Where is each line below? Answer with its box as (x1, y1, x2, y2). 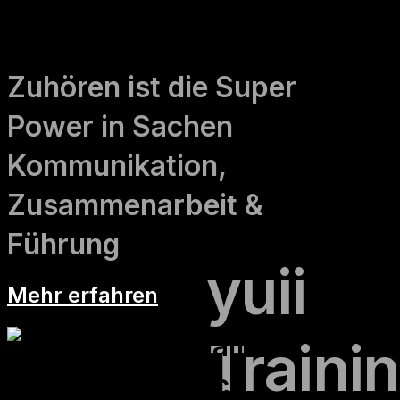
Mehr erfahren (7, 281, 158, 308)
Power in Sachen (7, 108, 233, 144)
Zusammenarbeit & (7, 187, 263, 222)
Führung (7, 226, 120, 262)
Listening (7, 17, 85, 39)
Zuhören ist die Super (7, 69, 296, 104)
